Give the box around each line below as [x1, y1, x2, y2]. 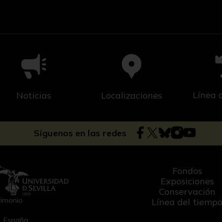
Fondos [172, 165, 202, 177]
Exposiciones [160, 175, 214, 187]
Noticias [16, 90, 51, 102]
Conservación [159, 186, 216, 198]
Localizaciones [101, 90, 163, 102]
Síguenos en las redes [34, 127, 126, 139]
